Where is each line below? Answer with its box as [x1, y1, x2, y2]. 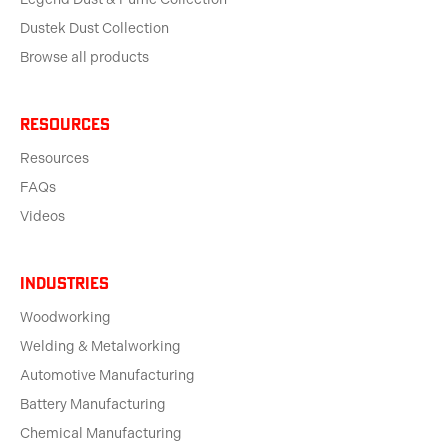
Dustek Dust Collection [20, 20, 169, 38]
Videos [20, 208, 65, 226]
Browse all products [20, 49, 149, 67]
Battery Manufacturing [20, 396, 166, 414]
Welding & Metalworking [20, 338, 181, 356]
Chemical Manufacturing [20, 425, 182, 443]
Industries [20, 273, 109, 294]
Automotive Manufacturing [20, 367, 195, 385]
